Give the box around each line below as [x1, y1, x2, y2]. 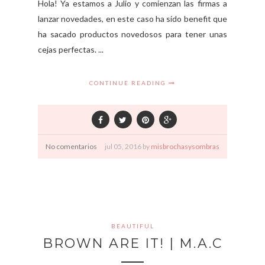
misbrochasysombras [151, 142, 219, 151]
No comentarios [46, 142, 97, 151]
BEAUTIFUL [111, 222, 154, 230]
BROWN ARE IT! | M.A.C [43, 235, 222, 252]
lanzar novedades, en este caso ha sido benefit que [38, 14, 227, 24]
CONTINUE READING [89, 79, 169, 87]
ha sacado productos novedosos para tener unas [38, 29, 227, 40]
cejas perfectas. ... [38, 44, 104, 55]
